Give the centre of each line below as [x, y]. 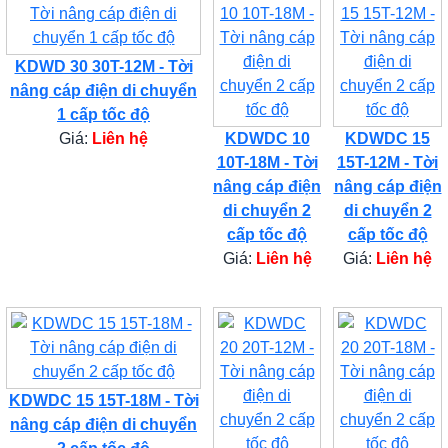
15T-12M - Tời [387, 162]
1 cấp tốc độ [103, 114]
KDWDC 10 [267, 138]
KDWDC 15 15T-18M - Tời [103, 400]
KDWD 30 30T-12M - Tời [103, 66]
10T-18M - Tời [267, 162]
